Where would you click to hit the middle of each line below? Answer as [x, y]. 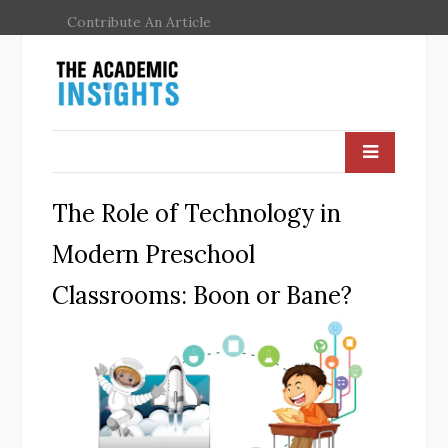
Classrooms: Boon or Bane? [202, 295]
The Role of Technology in [196, 213]
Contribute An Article [139, 22]
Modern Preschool [153, 254]
